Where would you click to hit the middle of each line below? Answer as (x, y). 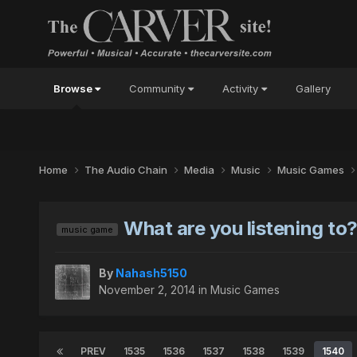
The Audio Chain (127, 169)
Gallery (313, 88)
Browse (74, 88)
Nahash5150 (151, 273)
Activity (241, 88)
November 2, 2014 (147, 290)
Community (158, 88)
